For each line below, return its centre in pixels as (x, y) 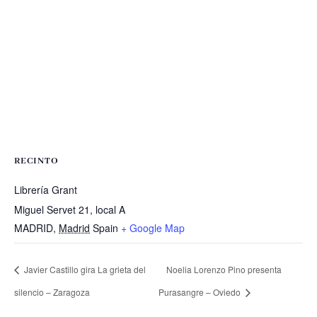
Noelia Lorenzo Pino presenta (224, 270)
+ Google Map (153, 228)
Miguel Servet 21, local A (70, 210)
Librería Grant (46, 190)
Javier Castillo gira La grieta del (84, 270)
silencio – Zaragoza (52, 292)
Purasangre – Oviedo (201, 292)
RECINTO (36, 161)
